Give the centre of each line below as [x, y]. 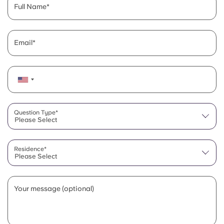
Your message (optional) [54, 188]
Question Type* [36, 112]
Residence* [30, 149]
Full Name [30, 6]
